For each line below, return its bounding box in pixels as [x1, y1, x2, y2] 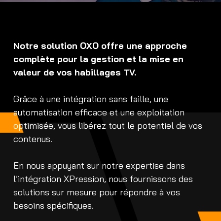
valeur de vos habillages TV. [13, 67, 136, 78]
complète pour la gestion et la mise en [13, 53, 184, 65]
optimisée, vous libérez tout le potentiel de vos [13, 120, 202, 131]
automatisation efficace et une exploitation [13, 107, 184, 118]
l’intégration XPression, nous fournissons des [13, 173, 193, 184]
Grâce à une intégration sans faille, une [13, 93, 168, 105]
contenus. [13, 133, 52, 145]
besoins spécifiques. [13, 200, 94, 211]
